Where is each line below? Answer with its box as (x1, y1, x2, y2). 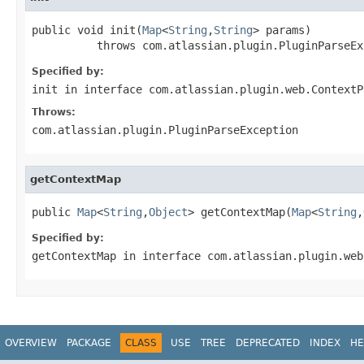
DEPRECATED (236, 336, 300, 349)
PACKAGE (67, 336, 111, 349)
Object (149, 205, 188, 219)
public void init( (32, 23, 142, 37)
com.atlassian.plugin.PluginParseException (32, 123, 298, 136)
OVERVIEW (5, 336, 57, 349)
